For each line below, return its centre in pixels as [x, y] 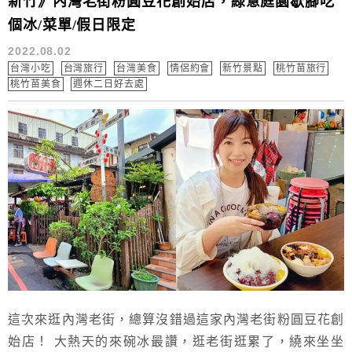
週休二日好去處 [109, 84]
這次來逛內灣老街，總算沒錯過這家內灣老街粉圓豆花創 [176, 319]
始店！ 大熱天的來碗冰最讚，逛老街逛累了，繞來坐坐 [176, 341]
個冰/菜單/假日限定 [72, 25]
